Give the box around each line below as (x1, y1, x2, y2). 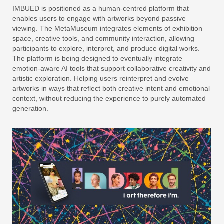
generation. (12, 104, 48, 112)
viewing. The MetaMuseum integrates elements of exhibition (12, 24, 202, 32)
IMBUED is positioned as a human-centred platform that (12, 4, 189, 12)
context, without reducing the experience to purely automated (12, 94, 206, 102)
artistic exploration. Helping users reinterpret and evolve (12, 74, 189, 82)
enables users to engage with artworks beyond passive (12, 14, 186, 22)
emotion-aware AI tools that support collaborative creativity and (12, 64, 211, 72)
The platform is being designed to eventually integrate (12, 54, 182, 62)
